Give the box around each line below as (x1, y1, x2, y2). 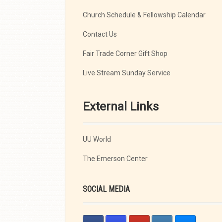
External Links (83, 100, 159, 113)
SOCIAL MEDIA (83, 184, 130, 194)
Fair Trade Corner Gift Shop (83, 50, 167, 57)
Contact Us (83, 30, 117, 38)
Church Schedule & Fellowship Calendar (83, 11, 206, 19)
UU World (83, 135, 111, 143)
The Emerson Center (83, 155, 148, 163)
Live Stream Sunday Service (83, 69, 170, 77)
